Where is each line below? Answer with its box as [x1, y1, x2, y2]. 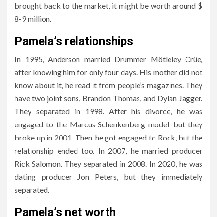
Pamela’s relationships [15, 34, 133, 48]
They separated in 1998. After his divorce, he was [15, 107, 202, 116]
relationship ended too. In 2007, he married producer [15, 146, 202, 155]
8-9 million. [15, 14, 51, 24]
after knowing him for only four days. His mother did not [15, 67, 202, 77]
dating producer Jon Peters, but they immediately [15, 172, 202, 182]
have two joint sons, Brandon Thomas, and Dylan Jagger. [15, 93, 202, 103]
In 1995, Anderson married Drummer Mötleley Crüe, [15, 54, 202, 64]
